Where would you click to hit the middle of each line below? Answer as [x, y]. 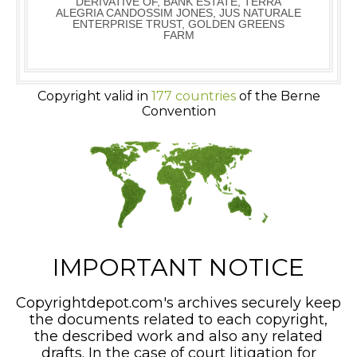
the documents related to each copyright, [178, 319]
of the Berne [278, 96]
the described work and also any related [178, 336]
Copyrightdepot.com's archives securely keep [178, 302]
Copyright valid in [94, 96]
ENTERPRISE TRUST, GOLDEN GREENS [178, 24]
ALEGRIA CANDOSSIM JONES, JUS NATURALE [178, 13]
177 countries [193, 96]
